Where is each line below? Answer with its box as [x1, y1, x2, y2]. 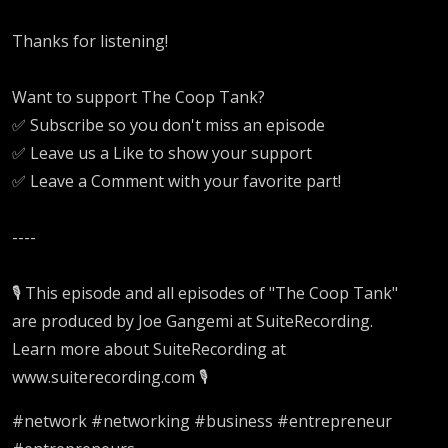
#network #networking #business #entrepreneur [12, 409, 392, 432]
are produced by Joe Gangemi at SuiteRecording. [12, 309, 373, 332]
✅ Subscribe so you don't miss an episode [12, 113, 325, 136]
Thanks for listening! [12, 29, 168, 52]
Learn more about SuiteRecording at [12, 337, 286, 360]
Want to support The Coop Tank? [12, 85, 265, 108]
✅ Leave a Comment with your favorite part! [12, 169, 341, 192]
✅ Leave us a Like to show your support [12, 141, 312, 164]
